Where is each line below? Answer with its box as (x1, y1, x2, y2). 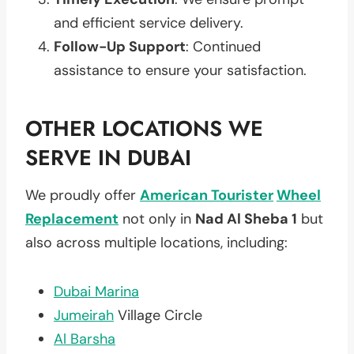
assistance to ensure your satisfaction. (54, 60, 307, 80)
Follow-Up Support (54, 36, 186, 56)
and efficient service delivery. (54, 13, 243, 32)
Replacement (25, 209, 119, 228)
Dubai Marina (54, 281, 139, 301)
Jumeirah (54, 305, 114, 325)
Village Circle (114, 305, 202, 325)
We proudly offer (25, 185, 140, 205)
